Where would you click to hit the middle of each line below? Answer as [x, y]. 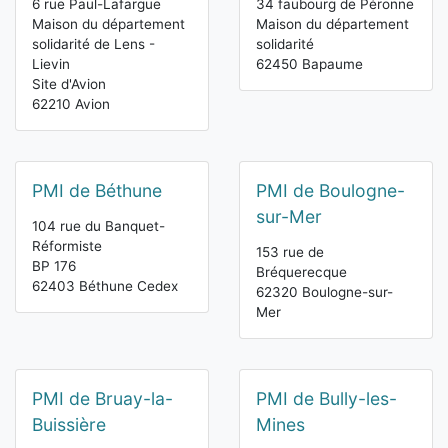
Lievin [51, 64]
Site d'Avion [69, 84]
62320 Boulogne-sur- [324, 292]
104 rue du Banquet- [98, 226]
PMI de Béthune [97, 191]
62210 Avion [71, 104]
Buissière [69, 425]
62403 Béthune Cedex [105, 286]
